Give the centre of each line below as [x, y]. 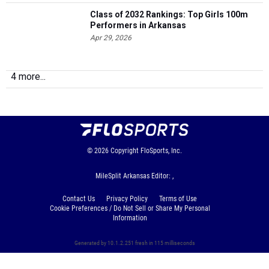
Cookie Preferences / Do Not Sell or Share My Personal [130, 208]
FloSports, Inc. [161, 150]
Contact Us [79, 198]
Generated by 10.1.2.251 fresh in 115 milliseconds [134, 243]
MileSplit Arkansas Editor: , [134, 176]
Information [130, 218]
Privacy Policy [127, 198]
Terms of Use [178, 198]
